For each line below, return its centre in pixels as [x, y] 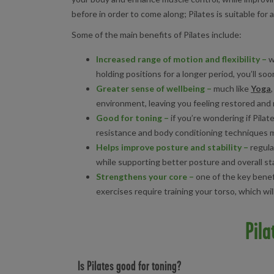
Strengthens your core [142, 176]
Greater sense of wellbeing [150, 88]
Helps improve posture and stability [169, 147]
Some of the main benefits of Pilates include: [157, 34]
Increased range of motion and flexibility [178, 59]
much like [231, 88]
